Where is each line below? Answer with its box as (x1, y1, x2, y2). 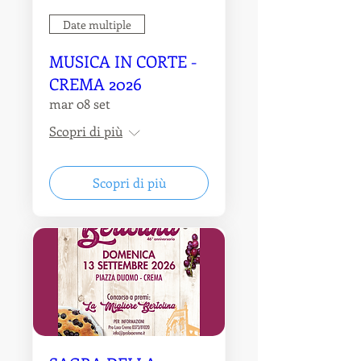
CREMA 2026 (49, 73, 142, 95)
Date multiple (63, 16, 131, 32)
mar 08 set (49, 95, 110, 113)
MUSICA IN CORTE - (49, 50, 197, 73)
